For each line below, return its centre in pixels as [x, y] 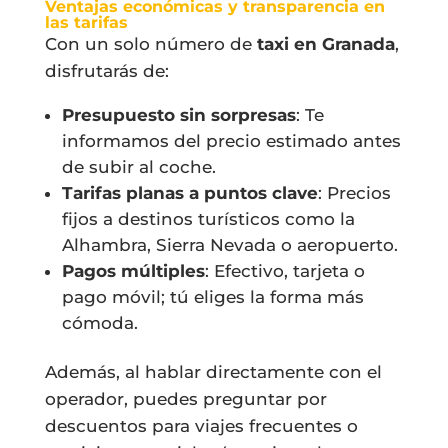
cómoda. [99, 322]
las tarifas [86, 22]
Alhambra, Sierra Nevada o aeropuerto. [229, 244]
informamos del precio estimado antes [231, 140]
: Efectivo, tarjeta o [284, 270]
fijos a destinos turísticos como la [208, 218]
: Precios [354, 192]
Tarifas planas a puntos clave [189, 192]
